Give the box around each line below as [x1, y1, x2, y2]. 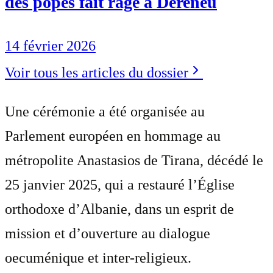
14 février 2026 [5, 37, 96, 54]
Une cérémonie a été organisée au [5, 103, 205, 119]
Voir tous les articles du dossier [5, 64, 188, 80]
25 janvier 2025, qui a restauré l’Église [5, 176, 235, 193]
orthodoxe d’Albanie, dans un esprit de [5, 200, 234, 217]
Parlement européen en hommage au [5, 127, 221, 144]
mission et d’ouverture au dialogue [5, 225, 210, 241]
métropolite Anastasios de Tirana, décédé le [5, 152, 263, 168]
